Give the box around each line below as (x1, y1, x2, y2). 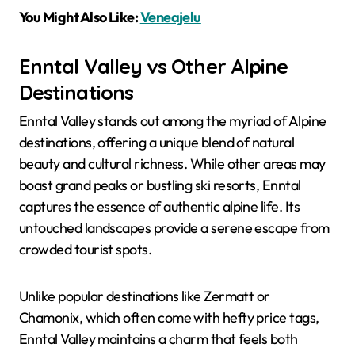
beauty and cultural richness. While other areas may (19, 155, 326, 174)
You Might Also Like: (19, 7, 140, 26)
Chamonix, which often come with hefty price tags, (19, 308, 319, 327)
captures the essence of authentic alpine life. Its (19, 197, 300, 216)
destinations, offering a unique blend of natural (19, 133, 295, 152)
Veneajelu (139, 7, 201, 26)
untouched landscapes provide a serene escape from (19, 219, 330, 238)
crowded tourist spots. (19, 240, 152, 259)
